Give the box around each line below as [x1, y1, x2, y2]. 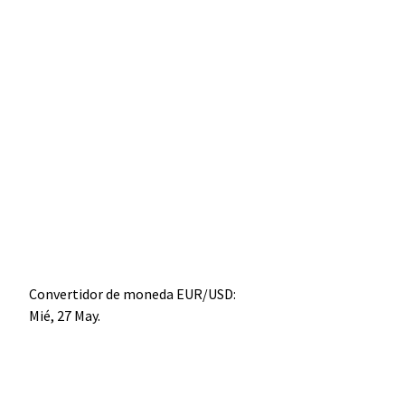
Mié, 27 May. [29, 306, 100, 325]
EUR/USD [176, 285, 233, 304]
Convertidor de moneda [29, 285, 176, 304]
